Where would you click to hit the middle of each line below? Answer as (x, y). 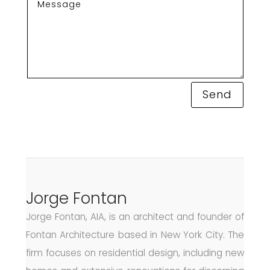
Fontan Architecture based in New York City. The (135, 234)
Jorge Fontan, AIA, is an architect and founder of (135, 216)
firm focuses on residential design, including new (135, 253)
